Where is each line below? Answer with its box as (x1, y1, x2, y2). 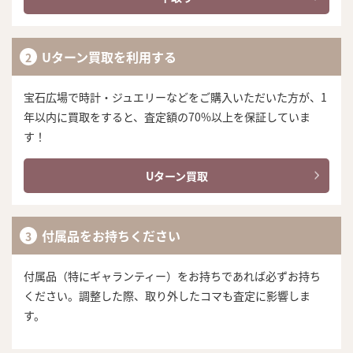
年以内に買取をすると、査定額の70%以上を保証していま (24, 109, 310, 125)
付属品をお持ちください (42, 226, 180, 246)
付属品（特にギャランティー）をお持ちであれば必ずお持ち (24, 268, 321, 284)
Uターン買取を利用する (42, 47, 176, 67)
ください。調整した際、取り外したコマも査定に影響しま (24, 288, 310, 304)
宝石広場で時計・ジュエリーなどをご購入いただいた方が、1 (24, 89, 327, 106)
